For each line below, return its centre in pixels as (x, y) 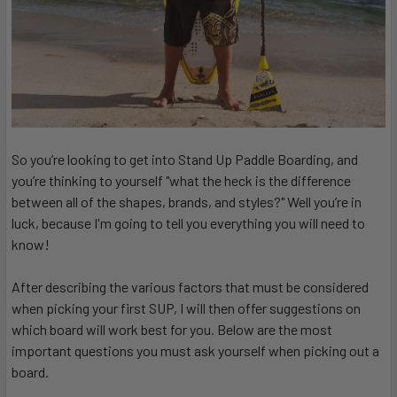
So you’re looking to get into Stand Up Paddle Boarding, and (185, 160)
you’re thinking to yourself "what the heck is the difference (181, 181)
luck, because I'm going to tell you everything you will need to (188, 223)
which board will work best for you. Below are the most (172, 330)
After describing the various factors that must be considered (190, 287)
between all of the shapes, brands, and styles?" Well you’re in (187, 202)
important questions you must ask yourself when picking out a (195, 351)
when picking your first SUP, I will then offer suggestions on (186, 308)
